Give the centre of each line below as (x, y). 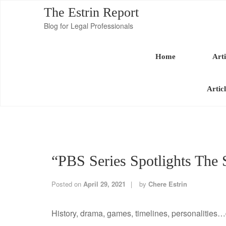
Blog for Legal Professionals (89, 26)
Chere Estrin (168, 184)
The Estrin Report (91, 12)
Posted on (67, 184)
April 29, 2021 (104, 184)
